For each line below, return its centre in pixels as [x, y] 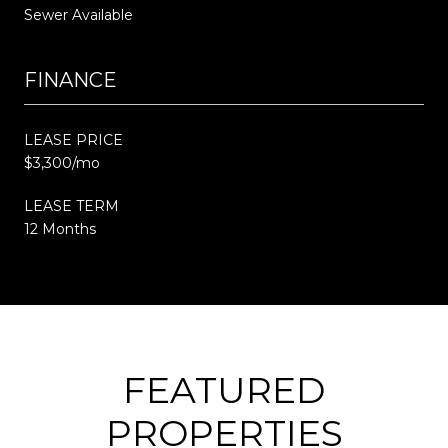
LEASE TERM [71, 205]
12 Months [60, 228]
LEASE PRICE [73, 139]
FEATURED [224, 389]
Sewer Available [78, 14]
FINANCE [70, 79]
